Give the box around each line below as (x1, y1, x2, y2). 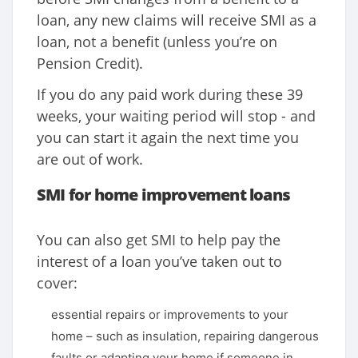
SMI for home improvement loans (37, 184, 290, 206)
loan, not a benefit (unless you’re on (37, 32, 277, 52)
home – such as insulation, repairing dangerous (51, 328, 319, 344)
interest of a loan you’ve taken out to (37, 252, 282, 272)
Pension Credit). (37, 54, 143, 74)
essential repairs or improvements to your (51, 307, 288, 323)
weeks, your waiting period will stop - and (37, 106, 316, 126)
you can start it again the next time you (37, 128, 299, 148)
